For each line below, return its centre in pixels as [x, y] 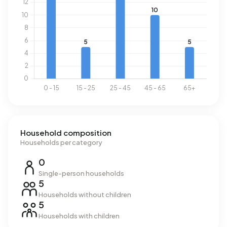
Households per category [61, 142]
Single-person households [81, 173]
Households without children [85, 195]
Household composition [66, 133]
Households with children [79, 216]
